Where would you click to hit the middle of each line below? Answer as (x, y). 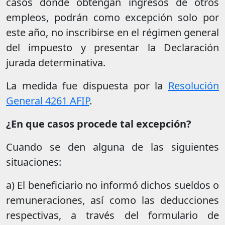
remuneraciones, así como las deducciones (113, 200)
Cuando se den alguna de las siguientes (113, 147)
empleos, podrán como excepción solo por (113, 18)
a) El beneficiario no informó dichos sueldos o (113, 185)
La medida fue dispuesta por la (87, 86)
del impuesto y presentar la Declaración (113, 48)
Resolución (194, 86)
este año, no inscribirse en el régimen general (113, 33)
